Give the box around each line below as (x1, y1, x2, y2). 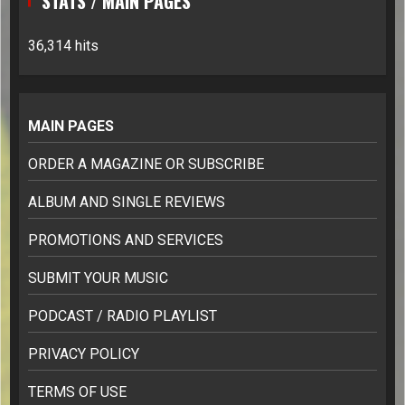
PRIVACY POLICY (28, 345, 139, 363)
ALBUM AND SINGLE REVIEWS (28, 193, 225, 212)
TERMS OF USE (28, 383, 127, 401)
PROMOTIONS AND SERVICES (28, 231, 223, 250)
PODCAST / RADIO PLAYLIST (28, 307, 217, 325)
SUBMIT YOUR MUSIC (28, 269, 168, 287)
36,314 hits (28, 37, 99, 55)
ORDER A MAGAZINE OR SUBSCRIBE (28, 155, 264, 174)
